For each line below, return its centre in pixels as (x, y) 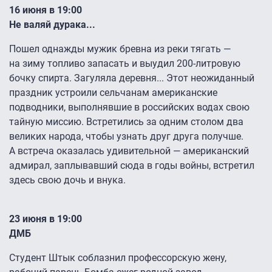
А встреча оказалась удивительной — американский (129, 151)
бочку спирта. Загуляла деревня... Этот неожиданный (132, 78)
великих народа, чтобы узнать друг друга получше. (126, 137)
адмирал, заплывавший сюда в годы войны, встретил (132, 166)
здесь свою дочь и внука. (67, 180)
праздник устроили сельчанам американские (113, 93)
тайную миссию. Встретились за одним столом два (126, 122)
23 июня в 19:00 (46, 219)
